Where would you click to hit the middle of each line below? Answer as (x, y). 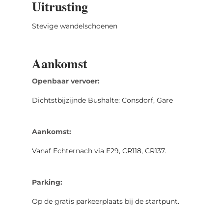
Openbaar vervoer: (66, 81)
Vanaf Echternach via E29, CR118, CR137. (99, 151)
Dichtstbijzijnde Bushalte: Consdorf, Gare (102, 100)
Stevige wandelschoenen (74, 26)
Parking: (47, 182)
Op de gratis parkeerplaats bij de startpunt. (105, 201)
